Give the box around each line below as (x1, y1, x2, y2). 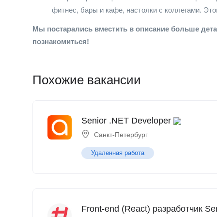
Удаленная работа (91, 149, 144, 156)
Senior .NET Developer (81, 116, 171, 125)
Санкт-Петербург (94, 131, 148, 139)
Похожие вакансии (32, 73, 141, 87)
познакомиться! (32, 37, 89, 46)
